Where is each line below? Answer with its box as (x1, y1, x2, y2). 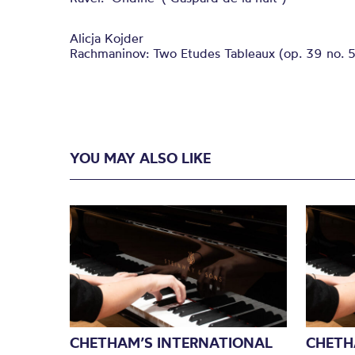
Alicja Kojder (70, 30, 143, 46)
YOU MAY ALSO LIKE (70, 149, 211, 167)
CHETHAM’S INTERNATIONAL (70, 333, 273, 352)
